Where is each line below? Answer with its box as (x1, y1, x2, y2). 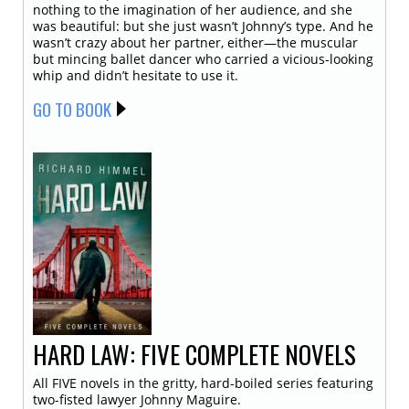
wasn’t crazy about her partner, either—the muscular (33, 33, 358, 51)
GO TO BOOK (33, 95, 111, 121)
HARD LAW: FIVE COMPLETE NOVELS (33, 335, 356, 372)
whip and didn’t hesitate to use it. (33, 66, 238, 84)
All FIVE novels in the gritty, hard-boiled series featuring (33, 373, 373, 392)
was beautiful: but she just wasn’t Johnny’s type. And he (33, 16, 373, 35)
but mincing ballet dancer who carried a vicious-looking (33, 49, 373, 68)
